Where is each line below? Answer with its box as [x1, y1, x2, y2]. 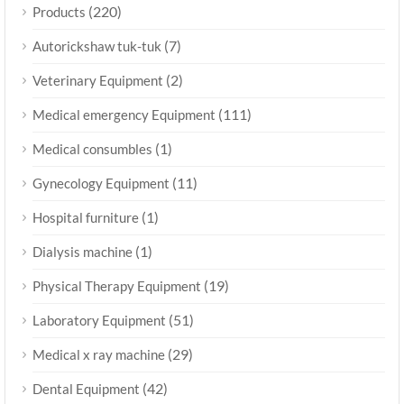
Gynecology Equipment [32, 175, 170, 192]
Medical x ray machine [32, 346, 165, 363]
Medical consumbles [32, 141, 152, 158]
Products [32, 4, 86, 21]
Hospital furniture [32, 209, 139, 226]
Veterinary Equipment [32, 72, 163, 89]
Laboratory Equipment [32, 312, 166, 329]
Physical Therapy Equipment [32, 278, 201, 295]
